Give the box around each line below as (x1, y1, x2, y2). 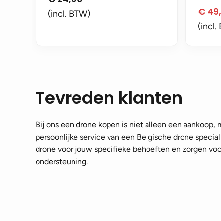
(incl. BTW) (48, 8, 90, 20)
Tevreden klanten (36, 86, 183, 110)
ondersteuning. (36, 157, 88, 167)
